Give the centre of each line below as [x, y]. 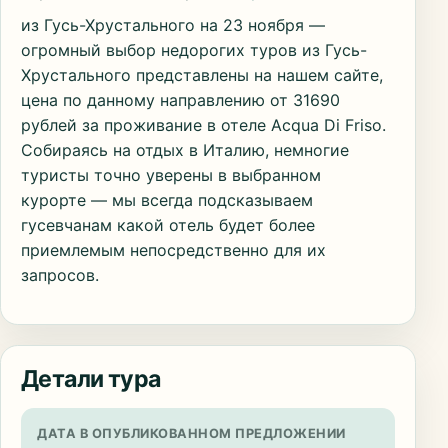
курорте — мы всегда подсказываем [167, 200]
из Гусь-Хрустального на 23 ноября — [173, 25]
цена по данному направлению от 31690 [180, 100]
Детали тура [91, 379]
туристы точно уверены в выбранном [171, 175]
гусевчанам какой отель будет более [168, 225]
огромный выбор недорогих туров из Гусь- [194, 50]
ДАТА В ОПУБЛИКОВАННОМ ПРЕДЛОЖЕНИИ [191, 434]
